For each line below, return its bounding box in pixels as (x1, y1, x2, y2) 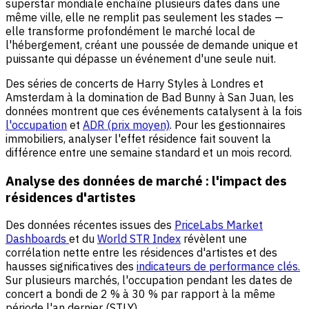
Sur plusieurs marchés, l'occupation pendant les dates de (6, 273, 292, 288)
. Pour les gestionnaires (170, 117, 286, 132)
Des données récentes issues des (6, 218, 175, 232)
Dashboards (6, 232, 69, 246)
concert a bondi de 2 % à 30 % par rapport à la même (6, 287, 275, 301)
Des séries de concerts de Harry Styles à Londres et (6, 76, 263, 90)
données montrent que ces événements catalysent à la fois (6, 103, 302, 118)
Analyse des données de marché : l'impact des (6, 172, 287, 189)
